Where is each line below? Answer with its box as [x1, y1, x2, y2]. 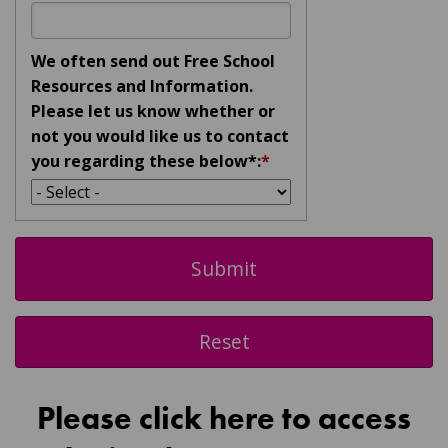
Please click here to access [37, 398, 411, 440]
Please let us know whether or [31, 100, 275, 123]
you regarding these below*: [31, 150, 261, 173]
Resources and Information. [31, 75, 253, 98]
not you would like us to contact [31, 125, 289, 148]
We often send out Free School [31, 50, 275, 73]
